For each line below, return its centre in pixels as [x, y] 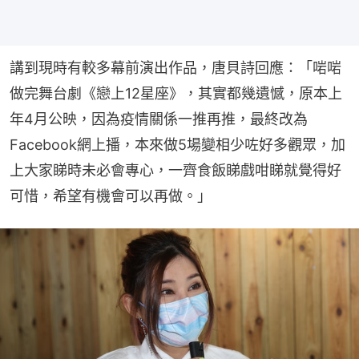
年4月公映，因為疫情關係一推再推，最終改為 [159, 119]
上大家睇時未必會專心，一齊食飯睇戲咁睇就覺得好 [175, 171]
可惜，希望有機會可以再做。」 [111, 196]
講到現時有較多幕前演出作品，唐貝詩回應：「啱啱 [175, 68]
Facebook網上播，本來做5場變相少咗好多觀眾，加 [177, 145]
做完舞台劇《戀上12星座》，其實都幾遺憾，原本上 [176, 94]
